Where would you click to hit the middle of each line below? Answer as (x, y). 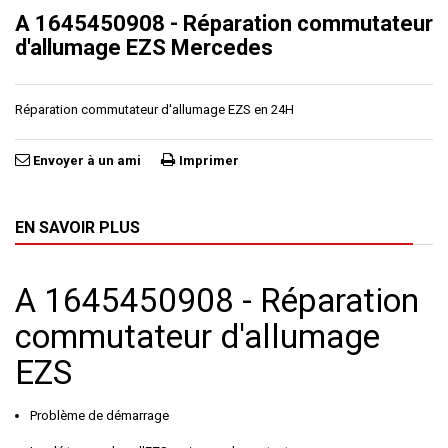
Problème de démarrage (99, 415)
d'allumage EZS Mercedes (144, 47)
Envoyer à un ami (87, 160)
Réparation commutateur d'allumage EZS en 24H (154, 109)
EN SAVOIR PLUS (77, 227)
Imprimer (209, 160)
